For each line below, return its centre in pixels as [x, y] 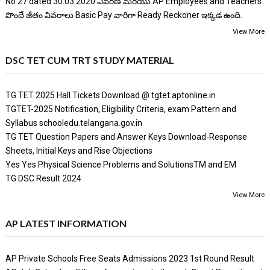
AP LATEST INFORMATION [66, 223]
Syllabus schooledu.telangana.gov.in [74, 123]
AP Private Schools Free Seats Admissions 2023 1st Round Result [130, 258]
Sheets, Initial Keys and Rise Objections [79, 150]
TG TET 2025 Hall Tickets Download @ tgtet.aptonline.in [110, 95]
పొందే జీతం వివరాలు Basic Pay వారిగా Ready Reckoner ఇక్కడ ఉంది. [124, 15]
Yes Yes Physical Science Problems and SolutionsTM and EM [121, 164]
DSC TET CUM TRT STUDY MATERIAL [89, 60]
